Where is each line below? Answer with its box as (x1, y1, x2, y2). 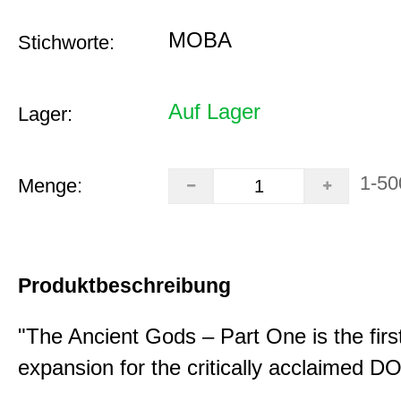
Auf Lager (168, 99, 260, 124)
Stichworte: (18, 31, 115, 54)
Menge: (18, 175, 82, 197)
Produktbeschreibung (18, 274, 231, 297)
